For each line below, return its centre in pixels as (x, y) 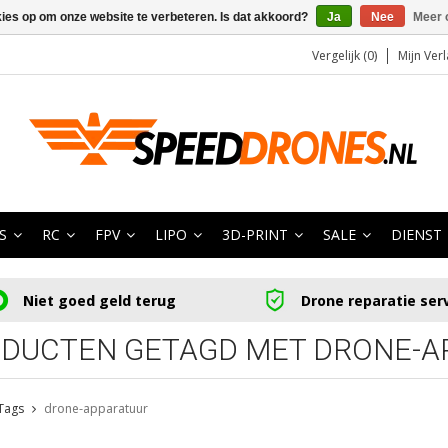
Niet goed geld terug (99, 300)
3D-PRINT (255, 234)
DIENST (416, 234)
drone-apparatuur (95, 409)
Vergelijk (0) (344, 55)
